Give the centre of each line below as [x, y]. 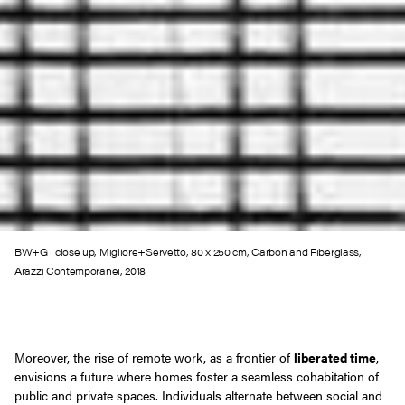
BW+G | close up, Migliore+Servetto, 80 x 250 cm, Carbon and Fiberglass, [188, 251]
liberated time [335, 357]
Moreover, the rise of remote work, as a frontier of [154, 357]
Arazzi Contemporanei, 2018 [80, 270]
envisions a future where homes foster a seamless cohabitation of [197, 376]
